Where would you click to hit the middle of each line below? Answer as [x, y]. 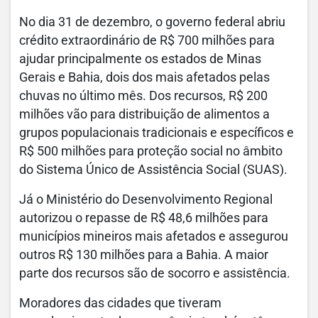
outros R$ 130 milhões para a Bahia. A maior [144, 255]
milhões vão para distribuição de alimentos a [144, 115]
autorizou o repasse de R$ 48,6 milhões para [144, 218]
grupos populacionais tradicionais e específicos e [157, 133]
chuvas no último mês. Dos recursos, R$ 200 [143, 96]
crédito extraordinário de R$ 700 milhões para [147, 41]
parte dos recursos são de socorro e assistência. [155, 274]
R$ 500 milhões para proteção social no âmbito [151, 152]
